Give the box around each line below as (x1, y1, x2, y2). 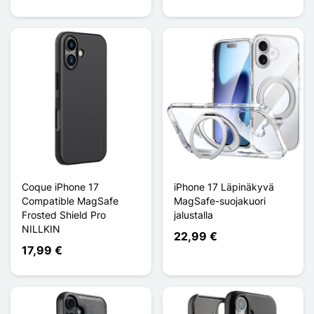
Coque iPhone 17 (22, 180, 99, 193)
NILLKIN (22, 222, 60, 235)
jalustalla (174, 208, 213, 221)
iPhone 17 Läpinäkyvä (174, 180, 274, 193)
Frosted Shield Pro (22, 208, 106, 221)
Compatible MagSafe (22, 194, 118, 207)
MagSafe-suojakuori (174, 194, 266, 207)
